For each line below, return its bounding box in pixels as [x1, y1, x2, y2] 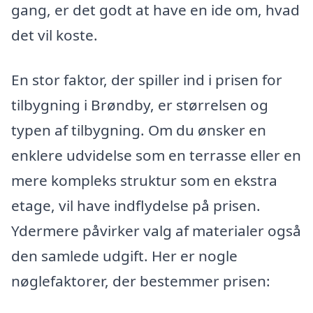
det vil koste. [11, 24, 98, 45]
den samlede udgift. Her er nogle [11, 245, 238, 265]
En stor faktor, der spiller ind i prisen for [11, 69, 282, 89]
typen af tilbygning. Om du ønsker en [11, 119, 266, 140]
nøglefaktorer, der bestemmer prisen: [11, 270, 270, 291]
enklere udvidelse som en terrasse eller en [11, 145, 301, 165]
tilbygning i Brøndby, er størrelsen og [11, 94, 268, 115]
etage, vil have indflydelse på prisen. [11, 195, 261, 215]
